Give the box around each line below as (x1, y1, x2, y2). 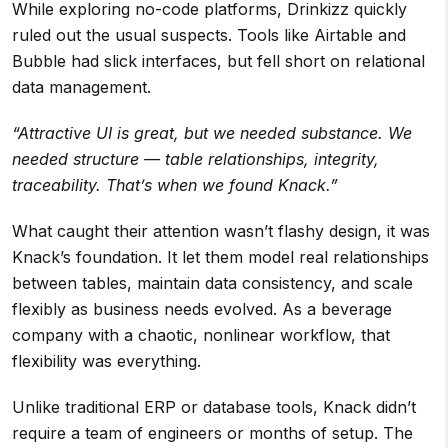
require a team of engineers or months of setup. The (12, 423, 413, 443)
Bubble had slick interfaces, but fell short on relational (12, 51, 425, 71)
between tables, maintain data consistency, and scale (12, 273, 413, 293)
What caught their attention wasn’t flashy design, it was (12, 221, 430, 241)
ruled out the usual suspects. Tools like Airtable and (12, 25, 406, 45)
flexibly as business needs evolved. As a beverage (12, 299, 392, 319)
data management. (12, 77, 151, 97)
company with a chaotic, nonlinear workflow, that (12, 325, 390, 345)
